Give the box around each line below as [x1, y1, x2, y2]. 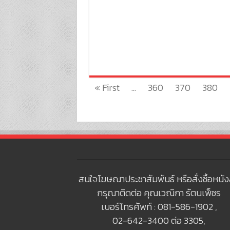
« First [94, 80, 120, 94]
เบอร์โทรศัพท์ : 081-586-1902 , [101, 199, 217, 214]
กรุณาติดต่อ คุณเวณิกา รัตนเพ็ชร [97, 185, 221, 200]
